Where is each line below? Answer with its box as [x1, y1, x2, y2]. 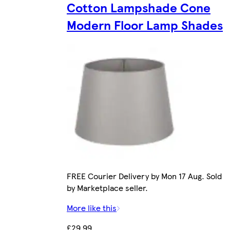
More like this [67, 201, 117, 214]
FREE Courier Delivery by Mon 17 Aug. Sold [67, 169, 222, 182]
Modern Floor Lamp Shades [67, 15, 223, 33]
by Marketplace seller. [67, 181, 148, 194]
